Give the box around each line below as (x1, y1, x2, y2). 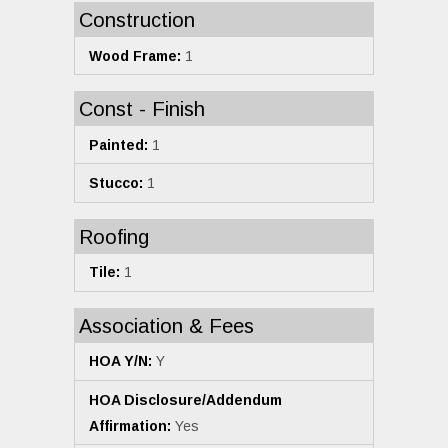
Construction (79, 9, 195, 32)
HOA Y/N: (89, 353, 152, 370)
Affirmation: (89, 417, 171, 434)
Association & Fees (79, 314, 254, 337)
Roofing (79, 225, 149, 248)
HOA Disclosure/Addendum (89, 391, 282, 408)
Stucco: (89, 175, 143, 192)
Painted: (89, 136, 148, 153)
